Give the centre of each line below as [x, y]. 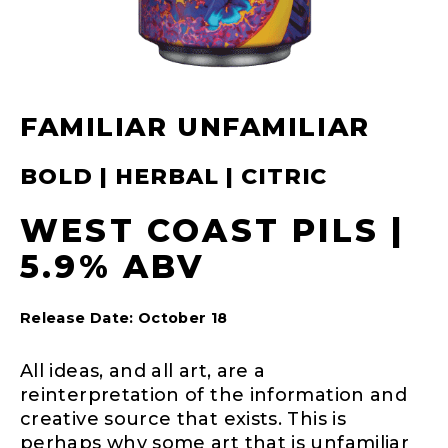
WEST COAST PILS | [212, 230]
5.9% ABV [113, 266]
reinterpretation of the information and [214, 394]
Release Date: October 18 [124, 317]
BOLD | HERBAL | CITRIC [174, 176]
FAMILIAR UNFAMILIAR [195, 126]
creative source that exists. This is [183, 418]
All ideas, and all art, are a [143, 370]
